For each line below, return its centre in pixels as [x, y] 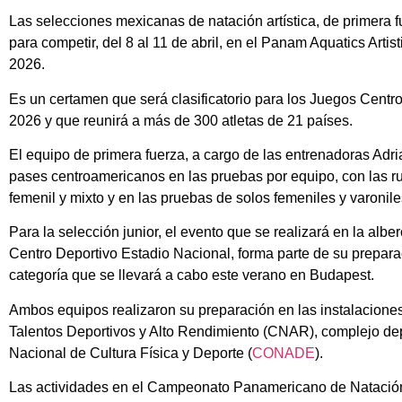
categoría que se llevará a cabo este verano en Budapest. [192, 275]
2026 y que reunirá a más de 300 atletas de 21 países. [181, 120]
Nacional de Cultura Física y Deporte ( [131, 353]
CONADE [284, 353]
